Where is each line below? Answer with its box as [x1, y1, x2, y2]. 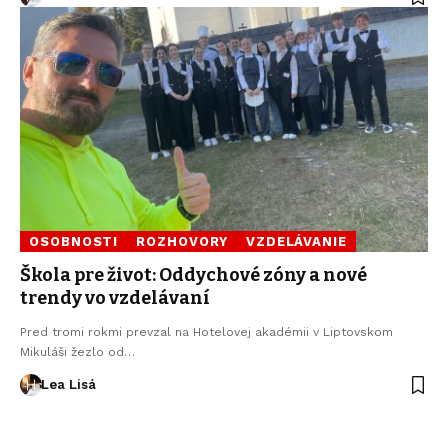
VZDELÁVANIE [245, 233, 347, 249]
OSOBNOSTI [29, 233, 119, 249]
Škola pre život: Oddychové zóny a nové [20, 263, 367, 286]
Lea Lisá [40, 376, 96, 392]
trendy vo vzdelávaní [20, 286, 210, 309]
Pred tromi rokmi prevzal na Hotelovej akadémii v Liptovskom [20, 324, 393, 339]
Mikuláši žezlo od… [20, 344, 135, 359]
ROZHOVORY [136, 233, 228, 249]
